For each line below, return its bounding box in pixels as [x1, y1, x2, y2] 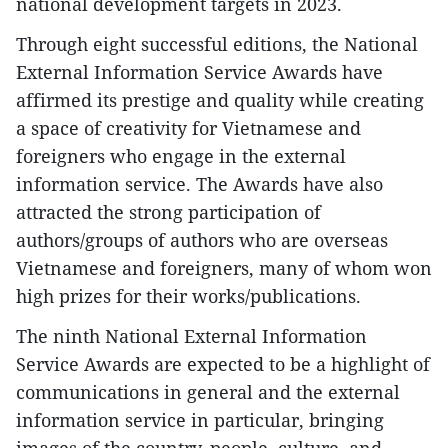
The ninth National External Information [16, 324, 367, 348]
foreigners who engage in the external [16, 144, 346, 168]
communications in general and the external [16, 380, 400, 404]
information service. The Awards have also [16, 172, 383, 196]
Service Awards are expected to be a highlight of [16, 352, 430, 376]
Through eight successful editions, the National [16, 32, 418, 56]
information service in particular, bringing [16, 408, 384, 432]
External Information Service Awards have [16, 60, 383, 84]
